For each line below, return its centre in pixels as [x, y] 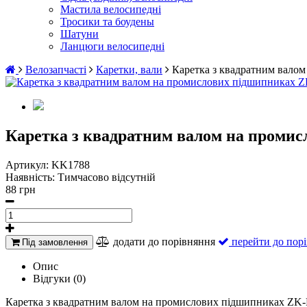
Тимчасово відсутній [107, 177]
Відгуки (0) [59, 278]
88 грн [21, 189]
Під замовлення [53, 242]
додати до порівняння [164, 241]
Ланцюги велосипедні [112, 46]
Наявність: [32, 177]
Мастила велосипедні [111, 9]
